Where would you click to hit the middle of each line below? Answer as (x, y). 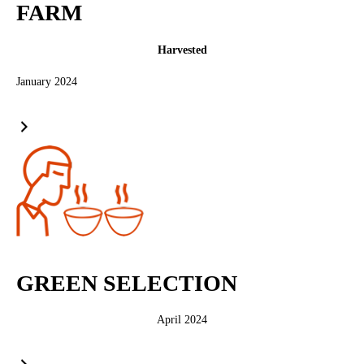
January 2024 (47, 82)
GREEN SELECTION (127, 283)
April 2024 (182, 320)
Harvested (182, 50)
